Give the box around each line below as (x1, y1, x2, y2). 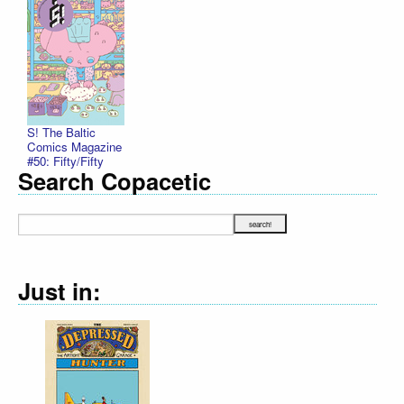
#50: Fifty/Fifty (27, 152, 104, 170)
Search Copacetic (18, 164, 211, 198)
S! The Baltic (27, 124, 96, 142)
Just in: (18, 273, 101, 308)
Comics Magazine (27, 138, 122, 156)
